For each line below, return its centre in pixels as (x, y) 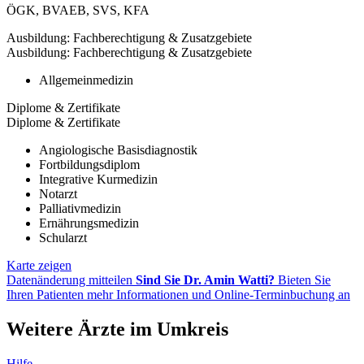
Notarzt (58, 194)
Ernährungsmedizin (89, 223)
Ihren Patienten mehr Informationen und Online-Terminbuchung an (178, 295)
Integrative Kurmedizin (98, 180)
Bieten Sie (303, 280)
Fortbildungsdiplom (89, 165)
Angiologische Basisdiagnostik (118, 150)
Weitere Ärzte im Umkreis (117, 329)
